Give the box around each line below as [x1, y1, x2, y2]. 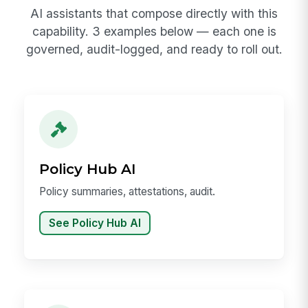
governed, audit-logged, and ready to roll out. [25, 42, 283, 57]
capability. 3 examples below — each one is [32, 24, 276, 39]
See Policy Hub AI [49, 216, 141, 230]
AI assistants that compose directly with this [30, 6, 278, 21]
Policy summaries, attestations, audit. [39, 184, 216, 198]
